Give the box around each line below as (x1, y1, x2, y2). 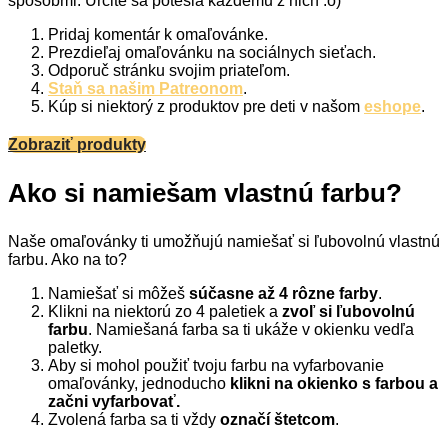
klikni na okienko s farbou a (230, 374, 438, 392)
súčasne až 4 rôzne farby (189, 284, 378, 302)
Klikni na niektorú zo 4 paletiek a (48, 302, 282, 320)
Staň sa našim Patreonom (48, 79, 243, 97)
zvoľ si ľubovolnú (282, 302, 415, 320)
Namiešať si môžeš (48, 284, 189, 302)
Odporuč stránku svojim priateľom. (48, 61, 290, 79)
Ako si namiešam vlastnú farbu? (8, 178, 402, 209)
